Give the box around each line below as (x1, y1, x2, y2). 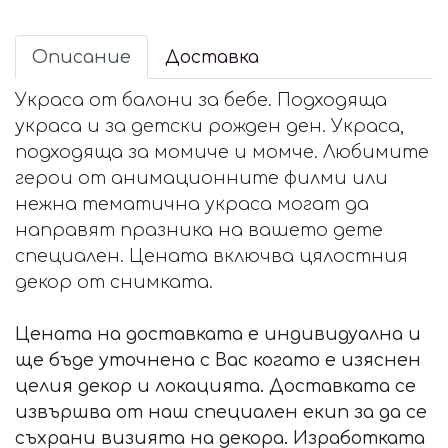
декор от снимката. (15, 272, 213, 293)
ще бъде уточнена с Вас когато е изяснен (15, 350, 421, 371)
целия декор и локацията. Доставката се (15, 376, 416, 397)
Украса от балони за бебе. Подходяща (15, 90, 387, 111)
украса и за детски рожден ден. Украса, (15, 116, 404, 137)
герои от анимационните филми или (15, 168, 388, 189)
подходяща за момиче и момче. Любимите (15, 142, 429, 163)
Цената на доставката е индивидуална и (15, 324, 421, 345)
